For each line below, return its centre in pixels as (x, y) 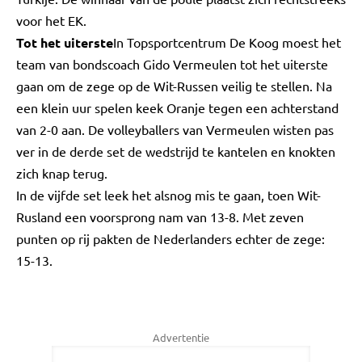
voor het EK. (51, 20)
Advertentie (181, 337)
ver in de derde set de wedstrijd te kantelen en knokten (176, 151)
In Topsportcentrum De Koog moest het (227, 42)
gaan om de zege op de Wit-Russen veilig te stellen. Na (174, 86)
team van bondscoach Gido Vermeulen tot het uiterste (172, 64)
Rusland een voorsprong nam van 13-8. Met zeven (160, 217)
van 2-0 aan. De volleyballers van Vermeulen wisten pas (175, 129)
